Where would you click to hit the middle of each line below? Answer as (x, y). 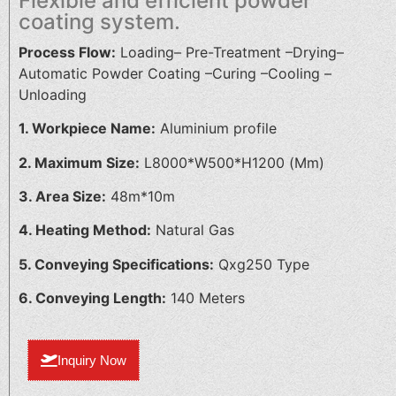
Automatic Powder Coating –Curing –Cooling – (175, 73)
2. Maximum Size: (79, 162)
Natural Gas (193, 230)
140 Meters (206, 298)
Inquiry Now (92, 360)
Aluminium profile (216, 129)
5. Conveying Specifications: (116, 264)
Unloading (53, 94)
